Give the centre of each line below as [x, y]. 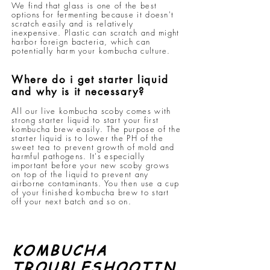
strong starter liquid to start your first [85, 120]
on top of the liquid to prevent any [80, 174]
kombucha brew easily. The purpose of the [96, 129]
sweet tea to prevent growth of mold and [93, 147]
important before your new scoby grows [91, 165]
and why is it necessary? [78, 92]
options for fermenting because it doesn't [93, 14]
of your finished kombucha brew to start [90, 192]
